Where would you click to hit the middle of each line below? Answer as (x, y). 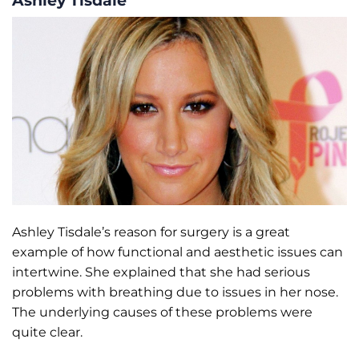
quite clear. (47, 333)
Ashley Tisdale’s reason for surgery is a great (151, 232)
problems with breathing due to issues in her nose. (175, 292)
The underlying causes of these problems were (162, 313)
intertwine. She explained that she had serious (161, 272)
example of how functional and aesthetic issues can (177, 252)
